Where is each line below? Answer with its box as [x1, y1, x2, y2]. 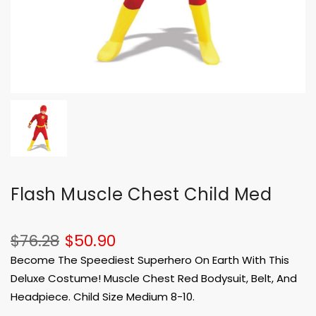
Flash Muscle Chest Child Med [11, 183, 272, 207]
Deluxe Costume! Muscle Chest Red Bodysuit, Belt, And [11, 271, 297, 286]
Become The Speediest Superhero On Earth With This [11, 253, 289, 268]
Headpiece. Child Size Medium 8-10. [11, 289, 195, 305]
